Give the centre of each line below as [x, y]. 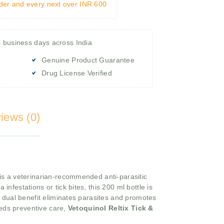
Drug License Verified [77, 73]
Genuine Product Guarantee [88, 60]
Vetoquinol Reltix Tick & [110, 208]
